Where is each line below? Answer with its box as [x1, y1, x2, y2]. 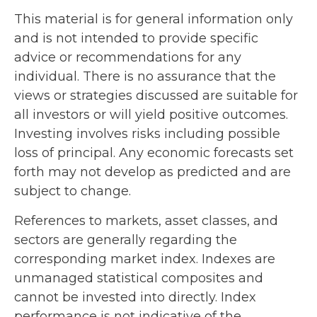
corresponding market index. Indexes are [14, 250, 275, 267]
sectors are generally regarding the [14, 231, 237, 248]
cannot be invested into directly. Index [14, 289, 256, 305]
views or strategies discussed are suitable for [14, 87, 298, 103]
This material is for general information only [14, 11, 293, 27]
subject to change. [14, 183, 131, 199]
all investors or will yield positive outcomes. [14, 106, 288, 122]
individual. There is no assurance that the [14, 68, 276, 84]
